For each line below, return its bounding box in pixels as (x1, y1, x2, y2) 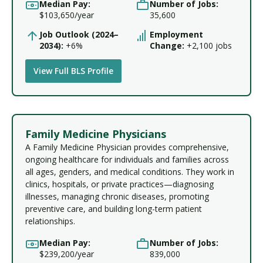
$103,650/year (39, 9, 94, 21)
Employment (150, 28, 203, 40)
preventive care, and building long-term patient (25, 203, 202, 214)
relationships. (25, 215, 75, 227)
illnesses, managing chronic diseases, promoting (25, 190, 209, 202)
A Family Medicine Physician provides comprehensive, (25, 141, 229, 153)
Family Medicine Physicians (25, 126, 166, 141)
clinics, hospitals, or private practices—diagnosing (25, 178, 214, 190)
